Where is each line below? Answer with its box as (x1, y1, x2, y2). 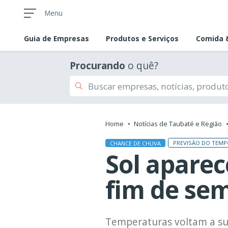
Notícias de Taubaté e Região (134, 119, 222, 129)
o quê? (125, 59, 158, 73)
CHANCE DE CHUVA (110, 139, 161, 147)
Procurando (70, 59, 125, 73)
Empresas (53, 34, 89, 44)
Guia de (24, 34, 53, 44)
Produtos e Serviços (106, 34, 179, 44)
